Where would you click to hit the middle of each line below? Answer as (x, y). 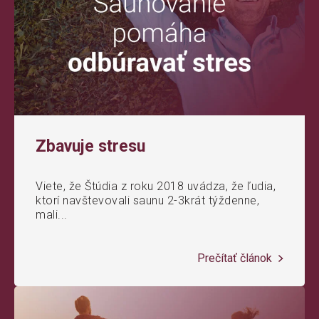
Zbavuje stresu (90, 147)
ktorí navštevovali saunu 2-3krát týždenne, (147, 201)
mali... (52, 215)
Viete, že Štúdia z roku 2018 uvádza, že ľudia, (156, 187)
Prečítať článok (236, 258)
